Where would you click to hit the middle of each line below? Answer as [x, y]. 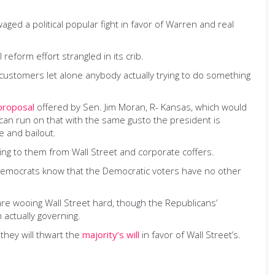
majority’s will [111, 234]
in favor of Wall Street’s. [190, 234]
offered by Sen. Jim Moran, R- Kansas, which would [141, 107]
